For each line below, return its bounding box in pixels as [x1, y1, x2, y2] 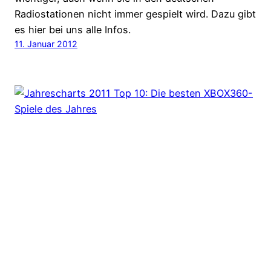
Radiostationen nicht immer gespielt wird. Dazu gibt [15, 8, 256, 21]
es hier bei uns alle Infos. [15, 24, 131, 36]
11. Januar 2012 [15, 39, 77, 50]
